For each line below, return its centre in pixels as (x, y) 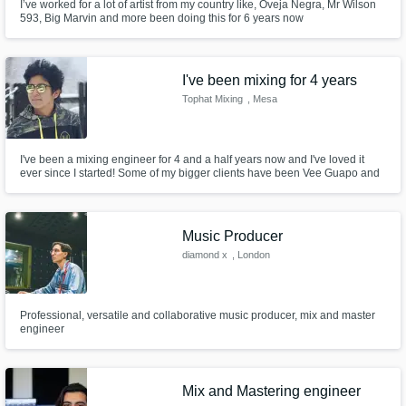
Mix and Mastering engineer (272, 391)
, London (251, 254)
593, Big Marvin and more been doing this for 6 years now (161, 18)
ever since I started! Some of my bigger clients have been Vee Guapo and (199, 174)
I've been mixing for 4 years (270, 81)
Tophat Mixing (213, 99)
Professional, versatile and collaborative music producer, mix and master (197, 315)
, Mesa (262, 99)
